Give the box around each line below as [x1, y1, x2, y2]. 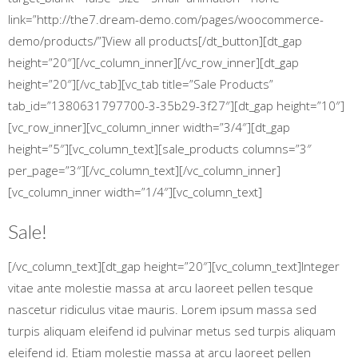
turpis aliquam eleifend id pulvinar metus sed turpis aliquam [8, 323, 336, 339]
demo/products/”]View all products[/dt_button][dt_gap [8, 33, 302, 49]
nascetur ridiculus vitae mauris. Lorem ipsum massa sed [8, 301, 316, 317]
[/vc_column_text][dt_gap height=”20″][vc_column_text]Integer [8, 258, 340, 274]
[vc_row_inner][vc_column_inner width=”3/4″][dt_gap [8, 119, 290, 135]
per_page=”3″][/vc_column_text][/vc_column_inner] [8, 162, 280, 178]
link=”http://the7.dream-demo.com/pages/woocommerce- [8, 11, 324, 27]
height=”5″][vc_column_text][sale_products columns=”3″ [8, 141, 312, 157]
